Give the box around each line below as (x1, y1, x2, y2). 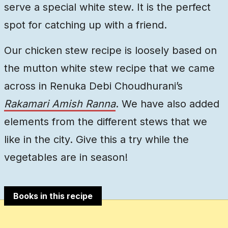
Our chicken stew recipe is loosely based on (4, 44, 217, 57)
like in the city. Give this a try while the (4, 133, 189, 146)
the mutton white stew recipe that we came (4, 62, 215, 75)
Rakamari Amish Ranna (4, 98, 116, 110)
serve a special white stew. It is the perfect (4, 1, 211, 14)
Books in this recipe (13, 191, 93, 202)
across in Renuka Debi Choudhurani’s (4, 80, 183, 93)
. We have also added (116, 98, 219, 110)
